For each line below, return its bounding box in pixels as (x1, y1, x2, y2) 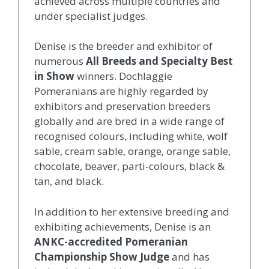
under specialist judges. (34, 8, 148, 23)
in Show (34, 69, 74, 83)
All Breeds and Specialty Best (85, 54, 233, 68)
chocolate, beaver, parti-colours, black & (34, 159, 225, 174)
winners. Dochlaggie (74, 69, 172, 83)
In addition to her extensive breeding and (34, 204, 229, 219)
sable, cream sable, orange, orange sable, (34, 144, 231, 159)
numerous (34, 54, 86, 68)
